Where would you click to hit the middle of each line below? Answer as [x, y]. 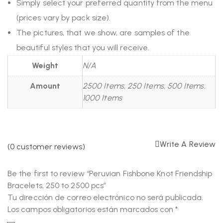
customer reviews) [50, 146]
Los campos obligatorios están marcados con [92, 209]
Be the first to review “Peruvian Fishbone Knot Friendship [110, 173]
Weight [45, 65]
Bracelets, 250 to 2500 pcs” [57, 185]
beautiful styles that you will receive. [83, 48]
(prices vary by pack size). [64, 18]
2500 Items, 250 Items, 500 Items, [144, 86]
